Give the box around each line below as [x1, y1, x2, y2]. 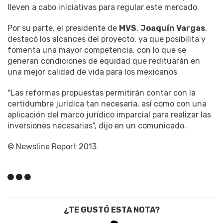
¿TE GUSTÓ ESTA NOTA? [63, 205, 160, 215]
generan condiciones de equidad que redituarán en [7, 56, 200, 66]
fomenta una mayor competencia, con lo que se [7, 45, 186, 55]
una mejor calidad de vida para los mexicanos [7, 67, 177, 77]
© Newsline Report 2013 [7, 142, 97, 152]
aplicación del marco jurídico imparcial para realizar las [7, 110, 211, 120]
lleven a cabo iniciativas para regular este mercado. [7, 2, 199, 12]
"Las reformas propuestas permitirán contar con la [7, 88, 196, 98]
